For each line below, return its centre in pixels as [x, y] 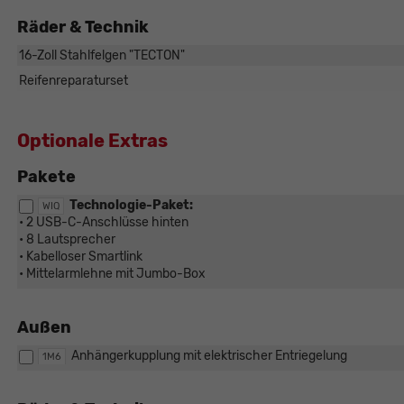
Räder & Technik [83, 28]
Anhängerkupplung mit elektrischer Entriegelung [209, 356]
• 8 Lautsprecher [67, 240]
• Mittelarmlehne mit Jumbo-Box [112, 274]
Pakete [46, 177]
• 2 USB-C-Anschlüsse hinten [103, 223]
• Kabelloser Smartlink [80, 257]
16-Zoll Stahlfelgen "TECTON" [101, 56]
